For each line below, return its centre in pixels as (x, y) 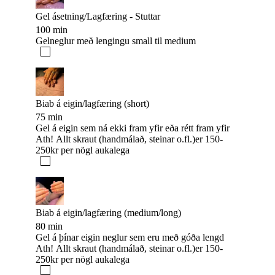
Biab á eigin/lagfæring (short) (92, 104)
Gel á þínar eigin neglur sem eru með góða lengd (130, 238)
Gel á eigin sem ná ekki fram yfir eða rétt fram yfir (133, 128)
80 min (49, 227)
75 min (49, 117)
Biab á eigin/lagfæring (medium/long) (108, 213)
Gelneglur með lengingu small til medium (116, 41)
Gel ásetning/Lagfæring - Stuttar (98, 17)
